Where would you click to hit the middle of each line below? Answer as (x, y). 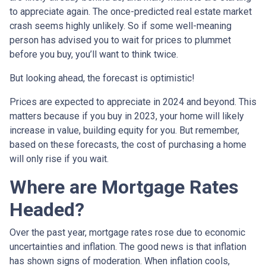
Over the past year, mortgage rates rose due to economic (127, 232)
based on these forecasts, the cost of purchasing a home (128, 145)
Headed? (47, 210)
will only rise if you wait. (59, 159)
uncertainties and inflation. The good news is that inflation (128, 247)
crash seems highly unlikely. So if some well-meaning (121, 26)
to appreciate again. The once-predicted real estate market (131, 12)
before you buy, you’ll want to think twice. (94, 54)
